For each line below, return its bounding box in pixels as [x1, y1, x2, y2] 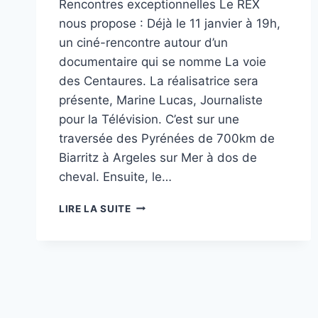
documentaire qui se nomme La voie [59, 54, 266, 69]
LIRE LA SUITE [59, 202, 131, 214]
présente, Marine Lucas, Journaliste [59, 92, 263, 107]
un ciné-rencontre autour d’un [59, 35, 228, 50]
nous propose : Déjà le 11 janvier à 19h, [59, 16, 280, 31]
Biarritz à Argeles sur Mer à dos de [59, 150, 257, 165]
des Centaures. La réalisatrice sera [59, 73, 258, 88]
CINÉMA [130, 199, 172, 211]
